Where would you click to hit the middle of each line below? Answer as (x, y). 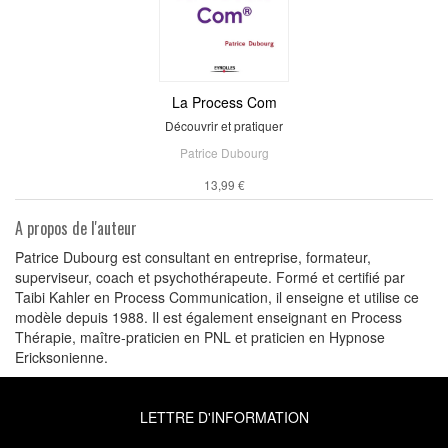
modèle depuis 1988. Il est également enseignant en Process (208, 316)
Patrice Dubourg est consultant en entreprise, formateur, (193, 256)
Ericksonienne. (61, 356)
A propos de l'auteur (76, 227)
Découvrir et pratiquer (224, 125)
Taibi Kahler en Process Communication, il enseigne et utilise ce (217, 296)
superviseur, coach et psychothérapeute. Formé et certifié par (210, 276)
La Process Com (224, 101)
